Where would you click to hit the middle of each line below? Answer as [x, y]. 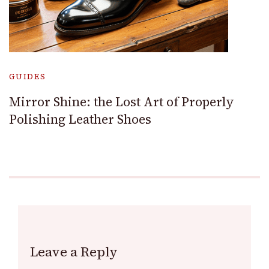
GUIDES [28, 76]
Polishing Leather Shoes [80, 119]
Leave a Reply [74, 251]
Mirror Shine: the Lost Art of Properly [122, 101]
